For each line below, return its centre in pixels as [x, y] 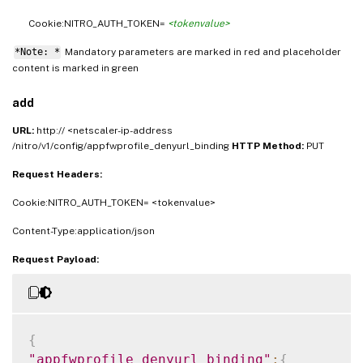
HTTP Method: [269, 146]
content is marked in [62, 68]
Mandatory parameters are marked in [153, 52]
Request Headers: [57, 175]
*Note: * [37, 52]
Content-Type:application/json [83, 231]
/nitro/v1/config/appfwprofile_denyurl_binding [122, 146]
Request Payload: [56, 260]
